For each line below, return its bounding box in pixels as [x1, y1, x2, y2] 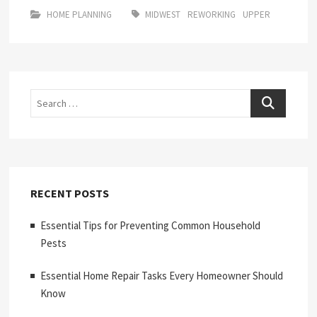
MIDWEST [145, 8, 181, 21]
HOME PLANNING [47, 8, 113, 21]
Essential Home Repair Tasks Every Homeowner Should [40, 269, 284, 282]
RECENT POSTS [30, 186, 110, 200]
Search [250, 91, 281, 104]
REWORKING [188, 8, 236, 21]
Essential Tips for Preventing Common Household [40, 219, 261, 232]
